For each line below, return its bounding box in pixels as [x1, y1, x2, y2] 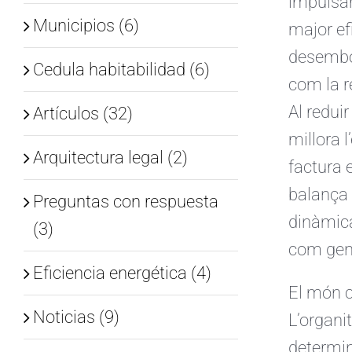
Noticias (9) [32, 306, 119, 327]
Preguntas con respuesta [32, 191, 218, 211]
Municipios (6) [32, 15, 139, 35]
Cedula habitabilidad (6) [32, 59, 210, 79]
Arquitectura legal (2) [32, 147, 188, 167]
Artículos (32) [32, 103, 133, 123]
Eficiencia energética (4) [32, 262, 211, 283]
